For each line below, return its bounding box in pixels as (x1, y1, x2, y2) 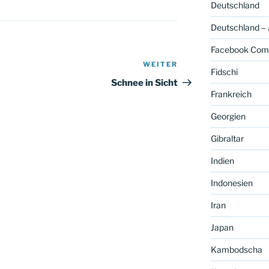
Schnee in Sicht (111, 77, 178, 89)
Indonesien (210, 178, 253, 189)
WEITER (143, 60, 178, 69)
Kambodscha (210, 244, 262, 255)
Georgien (210, 111, 246, 122)
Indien (210, 156, 234, 166)
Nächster (177, 60, 221, 72)
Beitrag (177, 74, 213, 86)
